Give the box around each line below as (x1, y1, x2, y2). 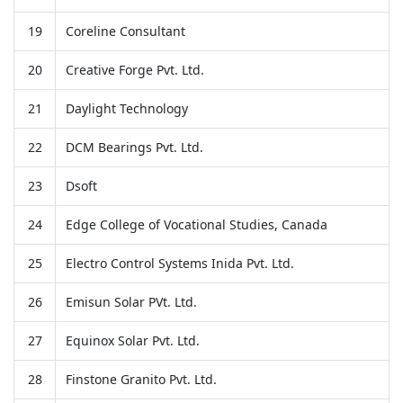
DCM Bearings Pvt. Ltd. (65, 138, 203, 156)
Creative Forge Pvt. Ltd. (65, 60, 204, 78)
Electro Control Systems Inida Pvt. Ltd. (65, 254, 294, 272)
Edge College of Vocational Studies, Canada (65, 215, 327, 233)
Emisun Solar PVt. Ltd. (65, 292, 197, 310)
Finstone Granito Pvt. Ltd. (65, 370, 217, 388)
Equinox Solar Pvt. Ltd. (65, 331, 200, 349)
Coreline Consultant (65, 22, 185, 40)
